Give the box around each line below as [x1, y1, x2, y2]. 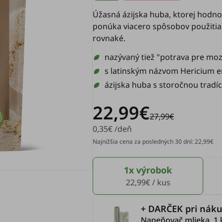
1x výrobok [124, 164, 172, 176]
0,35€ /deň [93, 123, 132, 134]
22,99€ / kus [125, 177, 170, 188]
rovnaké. [93, 33, 126, 44]
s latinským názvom [105, 65, 181, 76]
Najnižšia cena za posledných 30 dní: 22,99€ [93, 137, 214, 146]
